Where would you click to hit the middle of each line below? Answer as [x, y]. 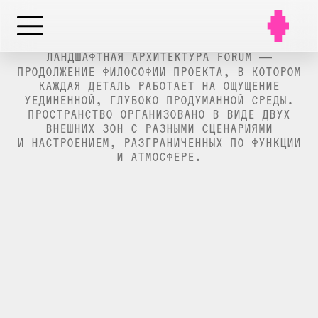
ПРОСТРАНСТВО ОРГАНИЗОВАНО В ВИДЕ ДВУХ [159, 114]
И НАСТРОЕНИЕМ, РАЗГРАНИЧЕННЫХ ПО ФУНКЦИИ [159, 142]
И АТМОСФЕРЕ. [159, 157]
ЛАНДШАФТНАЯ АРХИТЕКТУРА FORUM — [159, 56]
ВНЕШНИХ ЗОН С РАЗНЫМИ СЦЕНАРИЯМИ [159, 128]
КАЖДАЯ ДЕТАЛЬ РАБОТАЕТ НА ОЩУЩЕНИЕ [159, 86]
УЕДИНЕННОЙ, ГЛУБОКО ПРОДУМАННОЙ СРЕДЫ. [159, 100]
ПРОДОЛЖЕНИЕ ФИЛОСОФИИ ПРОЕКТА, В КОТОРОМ [159, 71]
